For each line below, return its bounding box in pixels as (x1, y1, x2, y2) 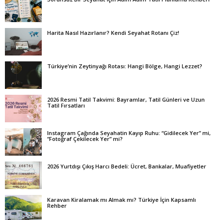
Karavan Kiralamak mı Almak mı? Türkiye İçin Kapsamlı (47, 195, 196, 203)
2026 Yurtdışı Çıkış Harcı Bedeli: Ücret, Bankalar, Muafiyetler (47, 162, 206, 170)
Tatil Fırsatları (47, 101, 85, 109)
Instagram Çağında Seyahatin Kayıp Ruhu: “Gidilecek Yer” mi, (47, 129, 211, 137)
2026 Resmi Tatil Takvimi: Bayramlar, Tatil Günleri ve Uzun (47, 95, 205, 103)
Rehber (47, 201, 67, 209)
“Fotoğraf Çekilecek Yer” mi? (47, 135, 123, 142)
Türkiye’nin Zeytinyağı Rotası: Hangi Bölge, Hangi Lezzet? (47, 62, 202, 70)
